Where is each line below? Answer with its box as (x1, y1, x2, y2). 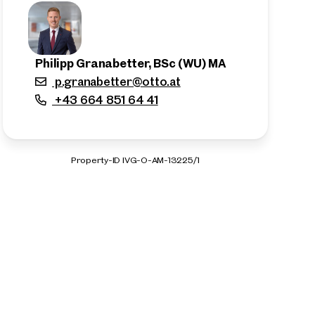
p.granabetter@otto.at (52, 73, 181, 89)
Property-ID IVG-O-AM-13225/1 (70, 154, 200, 165)
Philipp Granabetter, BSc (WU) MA (35, 55, 226, 71)
